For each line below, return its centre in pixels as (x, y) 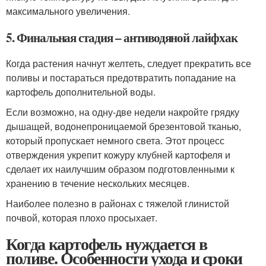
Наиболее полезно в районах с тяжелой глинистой (118, 203)
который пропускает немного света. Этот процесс (115, 140)
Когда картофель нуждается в (107, 244)
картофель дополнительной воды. (81, 92)
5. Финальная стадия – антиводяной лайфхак (122, 37)
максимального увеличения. (68, 11)
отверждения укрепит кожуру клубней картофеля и (118, 155)
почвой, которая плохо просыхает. (82, 218)
